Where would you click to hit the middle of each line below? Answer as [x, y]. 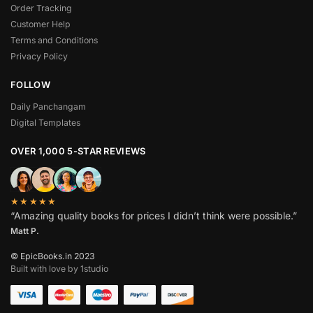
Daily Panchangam [48, 106]
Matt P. [25, 231]
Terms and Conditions [54, 40]
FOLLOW [30, 85]
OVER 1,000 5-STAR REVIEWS [78, 151]
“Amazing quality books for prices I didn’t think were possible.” [154, 216]
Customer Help [41, 24]
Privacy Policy [39, 56]
